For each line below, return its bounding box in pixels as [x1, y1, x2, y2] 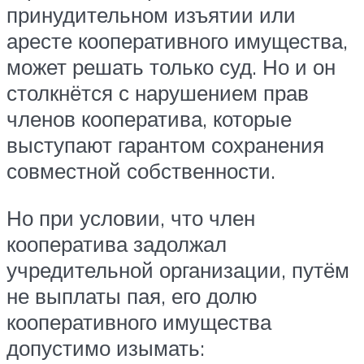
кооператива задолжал [6, 230, 227, 257]
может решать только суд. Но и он [6, 54, 336, 80]
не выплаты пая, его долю [6, 282, 258, 309]
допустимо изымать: [6, 334, 205, 361]
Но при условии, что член [6, 204, 255, 231]
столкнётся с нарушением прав [6, 80, 309, 106]
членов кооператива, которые [6, 106, 292, 132]
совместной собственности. [6, 158, 275, 184]
